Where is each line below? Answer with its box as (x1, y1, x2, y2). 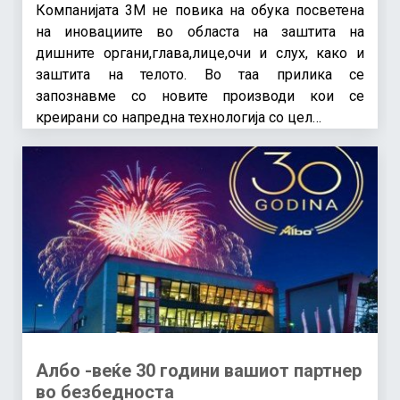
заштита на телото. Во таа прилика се (36, 65, 364, 83)
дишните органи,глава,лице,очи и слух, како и (36, 44, 364, 62)
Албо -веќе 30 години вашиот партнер (36, 359, 362, 381)
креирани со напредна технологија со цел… (36, 108, 321, 126)
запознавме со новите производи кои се (36, 87, 364, 104)
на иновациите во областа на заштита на (36, 22, 364, 40)
